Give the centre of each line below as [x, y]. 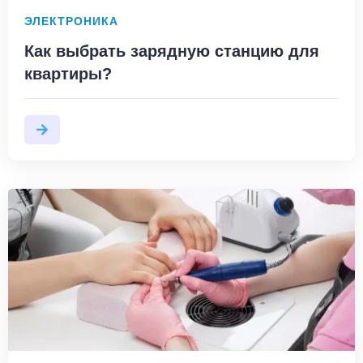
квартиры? [68, 73]
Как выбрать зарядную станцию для [172, 51]
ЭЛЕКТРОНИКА [71, 21]
